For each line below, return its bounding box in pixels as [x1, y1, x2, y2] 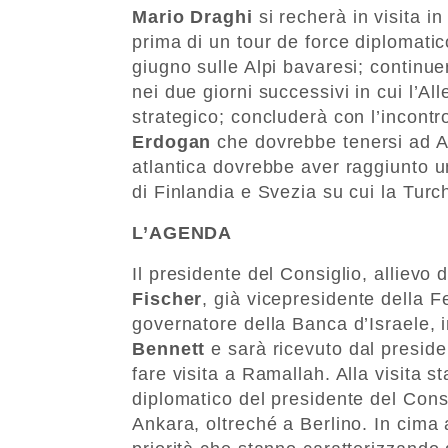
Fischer [132, 288, 203, 309]
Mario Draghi [132, 6, 259, 27]
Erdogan [132, 131, 212, 152]
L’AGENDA [132, 222, 233, 243]
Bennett [132, 338, 206, 359]
